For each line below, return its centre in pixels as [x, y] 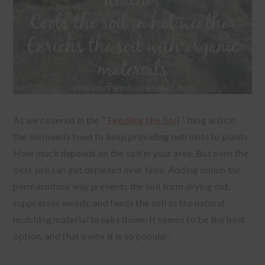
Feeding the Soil [143, 120]
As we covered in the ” [60, 120]
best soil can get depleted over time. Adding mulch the [127, 170]
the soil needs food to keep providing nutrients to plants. [132, 137]
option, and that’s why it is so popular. [93, 236]
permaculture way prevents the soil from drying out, [122, 186]
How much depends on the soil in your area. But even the [131, 153]
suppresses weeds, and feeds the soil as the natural [119, 203]
